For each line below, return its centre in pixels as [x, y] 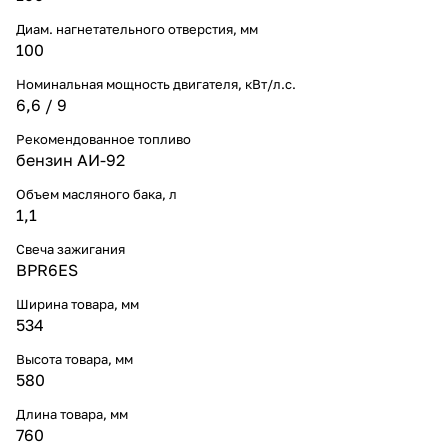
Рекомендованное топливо [103, 138]
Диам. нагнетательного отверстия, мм [137, 28]
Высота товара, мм [74, 358]
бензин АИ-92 [70, 159]
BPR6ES [47, 269]
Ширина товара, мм [77, 303]
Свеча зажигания [70, 248]
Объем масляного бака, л [96, 193]
